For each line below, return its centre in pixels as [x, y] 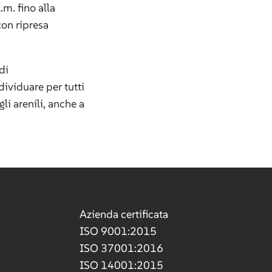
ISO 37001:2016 [121, 248]
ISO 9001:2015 [118, 231]
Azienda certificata [124, 214]
